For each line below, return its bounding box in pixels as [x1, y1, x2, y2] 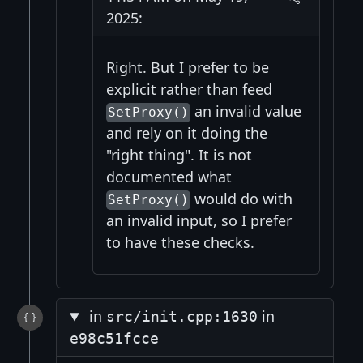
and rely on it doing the [105, 123, 267, 143]
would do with [190, 189, 293, 209]
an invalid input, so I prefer [105, 211, 292, 231]
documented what [105, 167, 232, 187]
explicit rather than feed [105, 79, 272, 100]
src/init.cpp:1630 [106, 308, 258, 326]
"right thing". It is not [105, 145, 252, 165]
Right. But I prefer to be [105, 58, 269, 78]
